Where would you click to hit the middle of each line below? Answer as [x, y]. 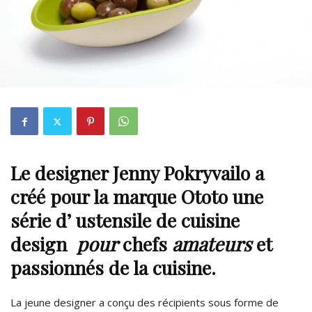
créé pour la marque [96, 197]
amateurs [212, 244]
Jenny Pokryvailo [181, 173]
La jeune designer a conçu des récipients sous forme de [145, 303]
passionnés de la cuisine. [113, 268]
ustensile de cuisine [158, 220]
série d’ [43, 220]
